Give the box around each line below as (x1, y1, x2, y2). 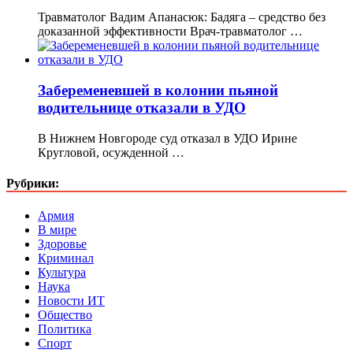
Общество (38, 308, 92, 322)
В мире (38, 223, 76, 237)
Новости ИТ (38, 294, 105, 308)
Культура (38, 266, 86, 280)
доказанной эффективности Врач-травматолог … (38, 24, 303, 39)
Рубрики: (6, 176, 59, 190)
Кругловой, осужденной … (38, 145, 184, 159)
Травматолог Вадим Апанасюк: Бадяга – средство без (38, 10, 325, 24)
